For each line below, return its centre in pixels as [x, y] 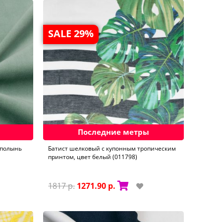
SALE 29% [71, 33]
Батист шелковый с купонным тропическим [112, 148]
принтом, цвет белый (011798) [93, 157]
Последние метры [114, 132]
